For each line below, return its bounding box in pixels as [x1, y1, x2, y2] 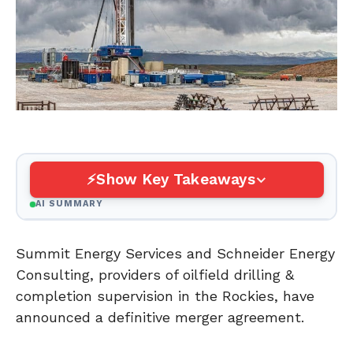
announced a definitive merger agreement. [16, 308, 304, 325]
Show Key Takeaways [96, 170, 255, 189]
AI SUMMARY [35, 199, 104, 210]
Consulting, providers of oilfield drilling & [16, 266, 294, 283]
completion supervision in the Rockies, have [16, 287, 314, 304]
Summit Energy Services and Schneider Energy [16, 244, 335, 262]
